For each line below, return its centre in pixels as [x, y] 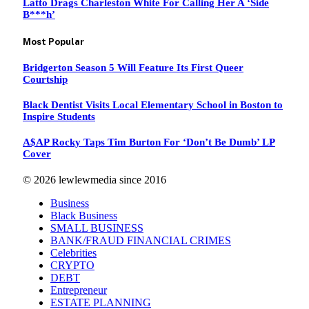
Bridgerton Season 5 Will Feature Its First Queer [133, 67]
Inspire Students [59, 116]
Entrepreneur [79, 290]
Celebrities [73, 252]
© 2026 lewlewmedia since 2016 [94, 179]
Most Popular [53, 41]
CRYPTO [72, 265]
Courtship [45, 79]
